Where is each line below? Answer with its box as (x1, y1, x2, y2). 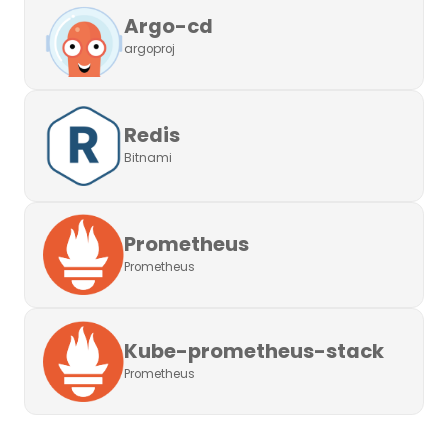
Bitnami (123, 150, 172, 167)
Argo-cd (123, 11, 213, 40)
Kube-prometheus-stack (123, 337, 384, 366)
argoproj (123, 40, 175, 57)
